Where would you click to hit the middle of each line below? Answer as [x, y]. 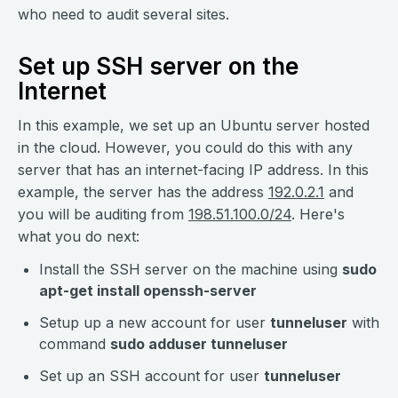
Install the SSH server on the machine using [191, 270]
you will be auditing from [103, 215]
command [75, 344]
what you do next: [79, 237]
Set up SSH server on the [158, 67]
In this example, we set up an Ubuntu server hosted [194, 126]
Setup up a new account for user [155, 323]
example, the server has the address [143, 192]
